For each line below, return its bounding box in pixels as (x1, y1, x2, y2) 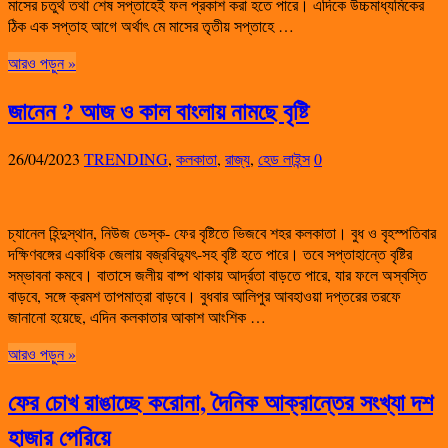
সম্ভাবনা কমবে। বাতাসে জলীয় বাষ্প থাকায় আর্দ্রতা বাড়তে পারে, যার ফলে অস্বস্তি (8, 264, 427, 286)
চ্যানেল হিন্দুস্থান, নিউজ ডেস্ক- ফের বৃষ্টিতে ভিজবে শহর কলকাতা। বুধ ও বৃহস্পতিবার (8, 222, 436, 244)
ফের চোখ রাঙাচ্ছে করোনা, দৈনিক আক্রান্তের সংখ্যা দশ (8, 384, 433, 420)
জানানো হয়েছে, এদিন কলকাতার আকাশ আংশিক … (8, 306, 266, 328)
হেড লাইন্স (258, 148, 310, 170)
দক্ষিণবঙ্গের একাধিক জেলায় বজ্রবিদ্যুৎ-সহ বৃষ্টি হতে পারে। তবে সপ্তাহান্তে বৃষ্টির (8, 243, 412, 265)
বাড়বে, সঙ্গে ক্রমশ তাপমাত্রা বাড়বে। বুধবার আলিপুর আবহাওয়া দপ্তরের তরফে (8, 285, 401, 307)
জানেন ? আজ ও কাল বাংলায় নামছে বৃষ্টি (8, 93, 309, 129)
